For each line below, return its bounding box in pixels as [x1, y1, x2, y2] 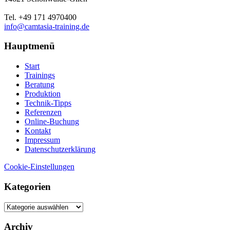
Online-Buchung [25, 117, 79, 126]
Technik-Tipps [25, 99, 71, 108]
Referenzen [25, 108, 62, 117]
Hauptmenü [4, 41, 55, 52]
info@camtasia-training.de [4, 22, 89, 31]
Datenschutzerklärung [25, 145, 95, 154]
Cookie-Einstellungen [4, 162, 74, 171]
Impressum [25, 136, 60, 145]
